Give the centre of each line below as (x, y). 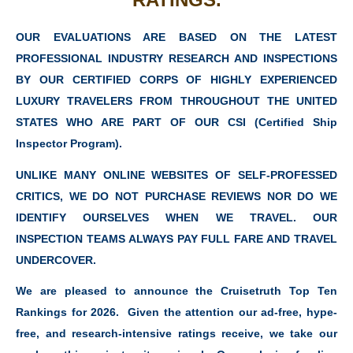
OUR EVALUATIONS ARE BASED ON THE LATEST (176, 37)
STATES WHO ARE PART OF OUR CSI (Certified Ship (176, 123)
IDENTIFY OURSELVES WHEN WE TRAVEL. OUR (176, 217)
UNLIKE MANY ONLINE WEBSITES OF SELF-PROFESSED (176, 175)
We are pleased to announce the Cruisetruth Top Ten (176, 291)
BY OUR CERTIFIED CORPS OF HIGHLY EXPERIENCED (176, 80)
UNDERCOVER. (56, 260)
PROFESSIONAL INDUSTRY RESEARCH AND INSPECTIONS (176, 59)
